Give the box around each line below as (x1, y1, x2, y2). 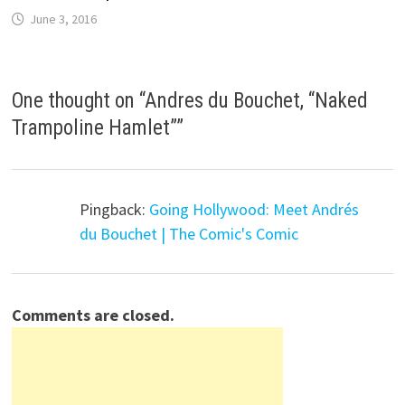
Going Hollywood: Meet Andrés (149, 199, 360, 221)
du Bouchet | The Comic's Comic (80, 223, 299, 245)
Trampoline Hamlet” (12, 116, 177, 141)
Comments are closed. (12, 304, 175, 325)
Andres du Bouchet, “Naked (145, 89, 369, 114)
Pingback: (80, 199, 150, 221)
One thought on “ (12, 89, 146, 114)
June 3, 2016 (30, 11, 98, 28)
